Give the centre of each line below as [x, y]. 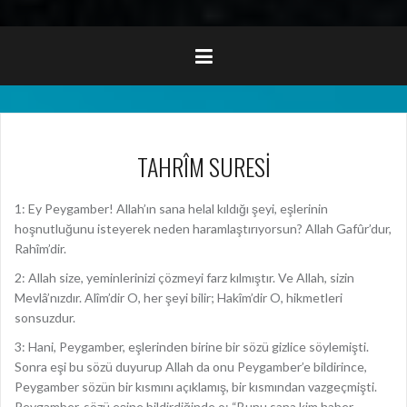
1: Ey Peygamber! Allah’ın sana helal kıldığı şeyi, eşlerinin [171, 208]
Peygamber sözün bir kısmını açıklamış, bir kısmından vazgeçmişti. [196, 387]
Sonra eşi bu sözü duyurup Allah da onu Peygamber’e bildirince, [191, 367]
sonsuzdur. [45, 318]
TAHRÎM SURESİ [203, 167]
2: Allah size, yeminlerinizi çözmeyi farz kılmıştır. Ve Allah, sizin [184, 278]
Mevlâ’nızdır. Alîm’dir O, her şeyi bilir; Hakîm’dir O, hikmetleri [179, 298]
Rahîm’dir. [40, 248]
